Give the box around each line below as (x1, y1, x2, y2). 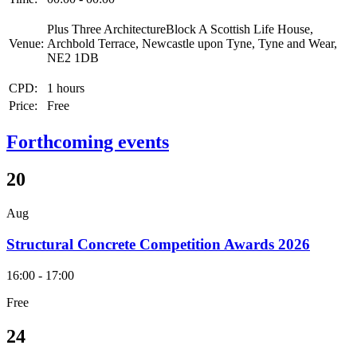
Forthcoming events (6, 131, 169, 153)
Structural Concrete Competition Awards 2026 (6, 235, 310, 253)
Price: (9, 99, 37, 113)
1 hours (47, 81, 84, 96)
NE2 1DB (47, 51, 99, 65)
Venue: (9, 37, 44, 51)
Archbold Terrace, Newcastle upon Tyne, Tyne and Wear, (47, 37, 337, 51)
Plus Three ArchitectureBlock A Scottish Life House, (47, 22, 313, 37)
